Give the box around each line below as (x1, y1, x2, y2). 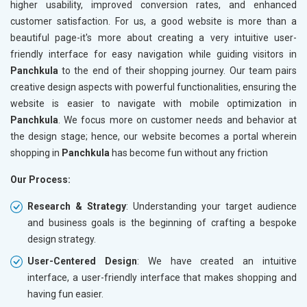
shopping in (10, 147, 62, 158)
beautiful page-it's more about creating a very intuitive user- (10, 32, 297, 43)
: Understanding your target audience (126, 200, 297, 212)
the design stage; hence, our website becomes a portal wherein (10, 130, 297, 142)
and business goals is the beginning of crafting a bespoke (27, 217, 297, 228)
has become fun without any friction (110, 147, 268, 158)
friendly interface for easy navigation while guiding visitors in (10, 48, 297, 60)
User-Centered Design (27, 255, 137, 267)
